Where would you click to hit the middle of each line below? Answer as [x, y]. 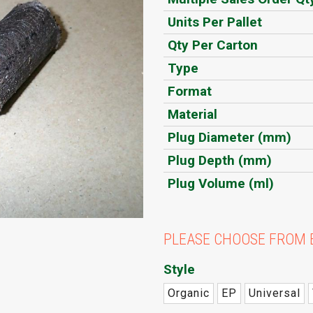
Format [189, 92]
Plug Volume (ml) [220, 184]
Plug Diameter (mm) [229, 138]
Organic [188, 293]
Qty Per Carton [212, 45]
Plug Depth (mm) [219, 161]
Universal [274, 293]
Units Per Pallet [214, 22]
